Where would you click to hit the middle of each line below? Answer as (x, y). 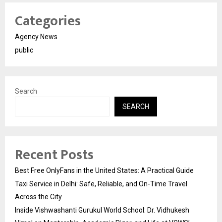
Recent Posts (54, 155)
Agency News (36, 36)
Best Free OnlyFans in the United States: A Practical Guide (104, 170)
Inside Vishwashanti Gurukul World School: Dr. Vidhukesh (102, 210)
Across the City (38, 196)
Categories (48, 21)
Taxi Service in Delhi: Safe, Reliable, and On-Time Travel (101, 184)
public (24, 50)
